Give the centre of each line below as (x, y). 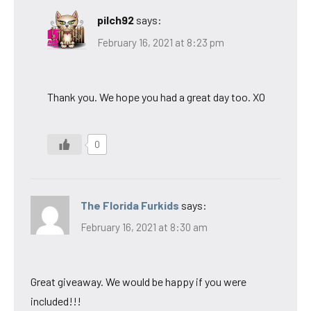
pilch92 (116, 20)
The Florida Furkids (130, 205)
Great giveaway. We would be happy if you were (138, 282)
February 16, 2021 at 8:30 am (144, 227)
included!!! (56, 301)
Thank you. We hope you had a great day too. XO (156, 96)
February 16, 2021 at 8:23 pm (161, 42)
